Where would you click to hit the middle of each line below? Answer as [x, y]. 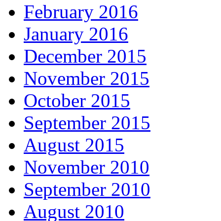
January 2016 [76, 34]
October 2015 [77, 101]
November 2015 [87, 78]
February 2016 [81, 12]
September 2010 [87, 189]
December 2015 [85, 56]
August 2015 [74, 145]
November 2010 [87, 167]
